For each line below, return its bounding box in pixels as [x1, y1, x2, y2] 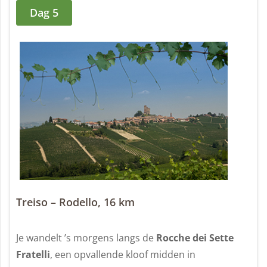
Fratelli [16, 247, 50, 261]
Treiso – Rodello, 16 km [16, 194, 135, 209]
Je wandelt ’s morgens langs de [16, 231, 154, 244]
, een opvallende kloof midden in [50, 247, 195, 261]
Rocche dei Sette [154, 231, 234, 244]
